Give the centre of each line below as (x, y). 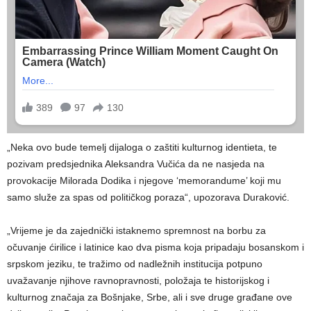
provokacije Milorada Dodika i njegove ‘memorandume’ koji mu (144, 181)
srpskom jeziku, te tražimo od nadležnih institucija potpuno (135, 264)
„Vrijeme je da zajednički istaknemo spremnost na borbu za (136, 231)
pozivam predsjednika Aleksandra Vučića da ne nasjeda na (136, 164)
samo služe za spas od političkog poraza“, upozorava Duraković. (148, 197)
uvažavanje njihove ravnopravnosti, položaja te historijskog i (138, 281)
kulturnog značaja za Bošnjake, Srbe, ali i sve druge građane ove (150, 297)
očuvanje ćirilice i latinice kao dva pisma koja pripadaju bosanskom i (155, 247)
